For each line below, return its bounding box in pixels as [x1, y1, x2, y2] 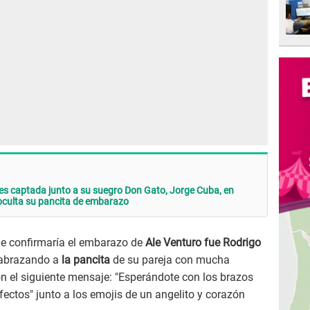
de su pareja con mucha [110, 253, 230, 267]
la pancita [62, 253, 110, 267]
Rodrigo [223, 236, 261, 250]
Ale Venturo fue [145, 236, 220, 250]
